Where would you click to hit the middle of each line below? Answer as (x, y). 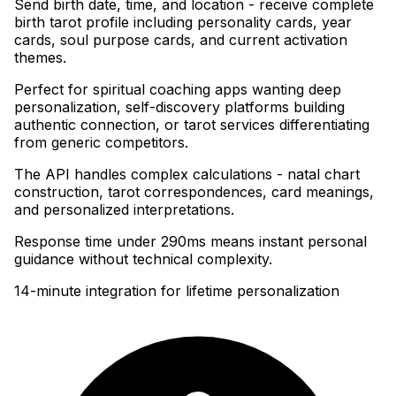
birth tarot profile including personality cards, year (183, 22)
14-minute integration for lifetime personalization (177, 290)
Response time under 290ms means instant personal (190, 241)
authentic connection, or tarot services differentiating (192, 124)
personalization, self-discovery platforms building (179, 107)
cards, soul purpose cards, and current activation (181, 39)
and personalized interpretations (122, 209)
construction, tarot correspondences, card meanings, (194, 191)
